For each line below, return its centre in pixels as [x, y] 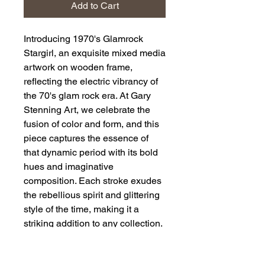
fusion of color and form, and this [91, 124]
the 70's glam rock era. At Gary [87, 95]
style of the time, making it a [81, 209]
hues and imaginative [69, 166]
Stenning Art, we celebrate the [87, 109]
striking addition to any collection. [93, 223]
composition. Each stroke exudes [93, 180]
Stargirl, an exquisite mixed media [95, 53]
